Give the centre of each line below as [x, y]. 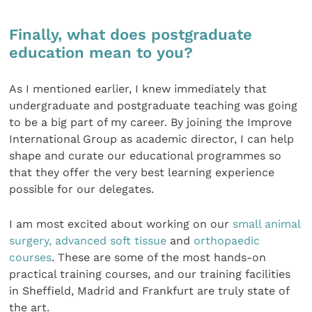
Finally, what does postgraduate [131, 35]
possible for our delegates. [82, 189]
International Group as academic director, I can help [152, 139]
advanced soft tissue [111, 241]
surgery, [31, 241]
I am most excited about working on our [121, 224]
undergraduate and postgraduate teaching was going [154, 105]
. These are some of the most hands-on [159, 258]
